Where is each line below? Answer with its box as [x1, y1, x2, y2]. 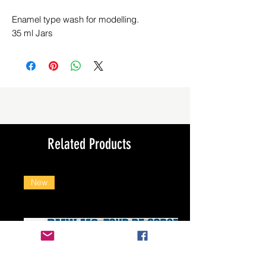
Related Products [47, 135, 131, 153]
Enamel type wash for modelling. [12, 13, 139, 25]
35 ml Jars [12, 27, 53, 39]
